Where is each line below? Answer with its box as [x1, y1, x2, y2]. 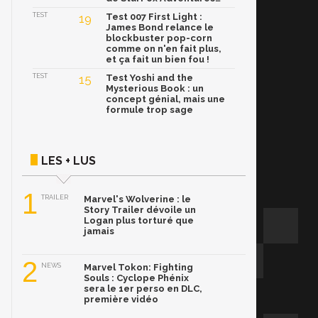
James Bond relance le [106, 22, 214, 33]
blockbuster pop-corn [106, 33, 212, 44]
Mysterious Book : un [106, 83, 204, 94]
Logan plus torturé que [84, 215, 194, 226]
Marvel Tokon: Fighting [84, 262, 193, 273]
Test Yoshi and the [106, 72, 193, 84]
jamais [84, 226, 114, 237]
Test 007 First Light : [106, 11, 202, 23]
